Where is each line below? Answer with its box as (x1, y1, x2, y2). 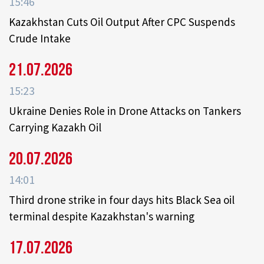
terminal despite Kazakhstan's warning (9, 209, 194, 224)
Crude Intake (9, 31, 71, 46)
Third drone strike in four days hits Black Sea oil (9, 193, 235, 207)
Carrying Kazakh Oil (9, 120, 101, 135)
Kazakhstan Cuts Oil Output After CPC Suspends (9, 15, 235, 29)
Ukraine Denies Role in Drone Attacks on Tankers (9, 104, 241, 118)
